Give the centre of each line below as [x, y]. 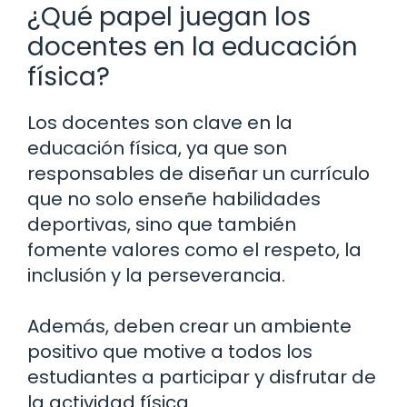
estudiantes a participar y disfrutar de [202, 377]
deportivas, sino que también [162, 224]
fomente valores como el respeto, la [194, 249]
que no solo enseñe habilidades [174, 199]
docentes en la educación [193, 46]
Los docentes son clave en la [160, 122]
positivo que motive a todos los [170, 351]
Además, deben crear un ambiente [189, 326]
